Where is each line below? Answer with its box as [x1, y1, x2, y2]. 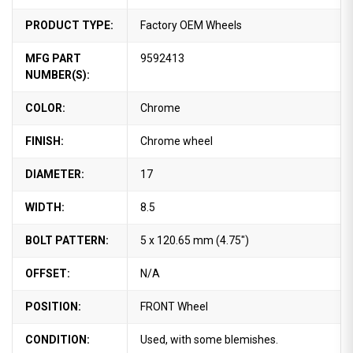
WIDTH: [25, 200, 65, 214]
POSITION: [25, 299, 81, 313]
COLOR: [25, 101, 65, 114]
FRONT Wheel [139, 299, 208, 313]
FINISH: [25, 134, 64, 147]
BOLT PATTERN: [25, 233, 109, 247]
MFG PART [25, 51, 81, 65]
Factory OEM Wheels [139, 18, 242, 32]
